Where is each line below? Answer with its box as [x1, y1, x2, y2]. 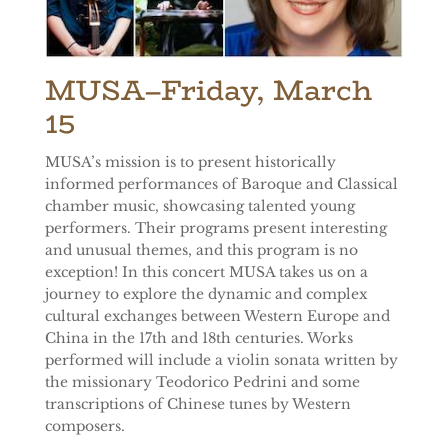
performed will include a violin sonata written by [45, 350, 398, 369]
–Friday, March [145, 68, 372, 113]
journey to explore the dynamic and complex [45, 284, 367, 303]
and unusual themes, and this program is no [45, 240, 358, 259]
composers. [45, 416, 125, 435]
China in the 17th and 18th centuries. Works [45, 328, 353, 347]
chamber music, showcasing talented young [45, 196, 355, 215]
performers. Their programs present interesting [45, 218, 387, 237]
